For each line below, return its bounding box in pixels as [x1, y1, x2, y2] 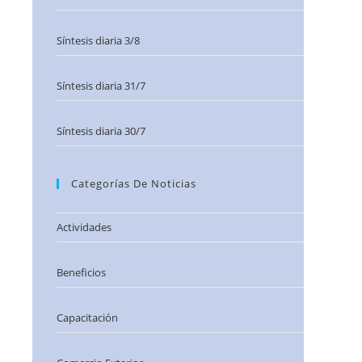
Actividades [57, 220, 112, 234]
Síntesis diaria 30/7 [57, 124, 145, 138]
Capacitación [57, 310, 118, 325]
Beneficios [57, 265, 106, 280]
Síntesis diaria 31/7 [57, 78, 145, 93]
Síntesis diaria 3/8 [57, 33, 140, 48]
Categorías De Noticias [71, 176, 196, 191]
